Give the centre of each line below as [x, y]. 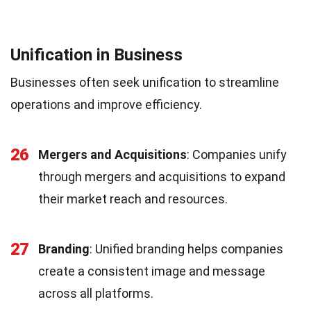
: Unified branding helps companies [186, 249]
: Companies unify [237, 154]
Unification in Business [96, 54]
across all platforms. [96, 293]
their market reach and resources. [133, 199]
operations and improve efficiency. [106, 104]
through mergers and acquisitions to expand [162, 176]
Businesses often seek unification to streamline [145, 82]
